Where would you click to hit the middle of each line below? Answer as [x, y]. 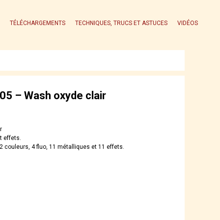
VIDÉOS [187, 23]
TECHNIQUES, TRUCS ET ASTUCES [121, 23]
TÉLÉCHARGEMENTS [37, 23]
